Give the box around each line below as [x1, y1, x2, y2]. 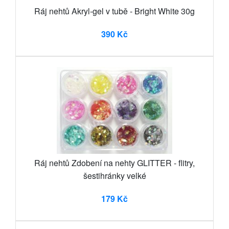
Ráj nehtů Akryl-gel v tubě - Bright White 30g [34, 5, 195, 17]
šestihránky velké [83, 169, 146, 181]
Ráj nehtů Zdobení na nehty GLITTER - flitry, [34, 156, 195, 169]
